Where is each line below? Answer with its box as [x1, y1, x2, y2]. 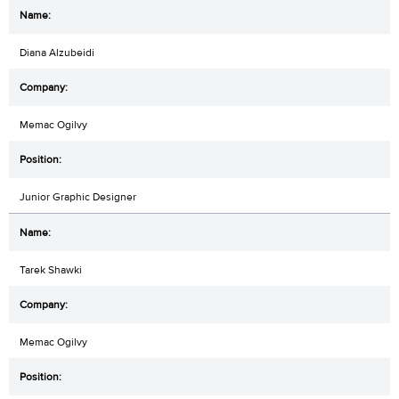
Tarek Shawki [20, 262, 82, 277]
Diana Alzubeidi [20, 45, 94, 60]
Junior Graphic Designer [20, 189, 136, 204]
